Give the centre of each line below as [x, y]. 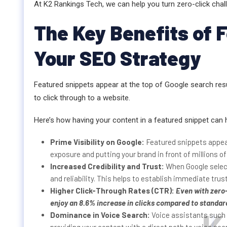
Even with [193, 191]
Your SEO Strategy [118, 58]
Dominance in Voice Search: [101, 215]
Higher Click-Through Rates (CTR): [113, 191]
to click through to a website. [82, 98]
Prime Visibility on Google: [97, 142]
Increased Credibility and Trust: [108, 166]
